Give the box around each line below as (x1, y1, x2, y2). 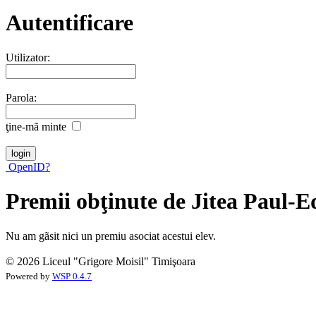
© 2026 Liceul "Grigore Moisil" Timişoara (6, 255, 195, 267)
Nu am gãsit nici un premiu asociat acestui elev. (6, 229, 216, 242)
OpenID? (6, 160, 50, 173)
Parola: (6, 91, 37, 104)
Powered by (6, 271, 52, 281)
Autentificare (6, 10, 133, 36)
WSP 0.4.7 (52, 271, 92, 281)
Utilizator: (6, 51, 50, 63)
